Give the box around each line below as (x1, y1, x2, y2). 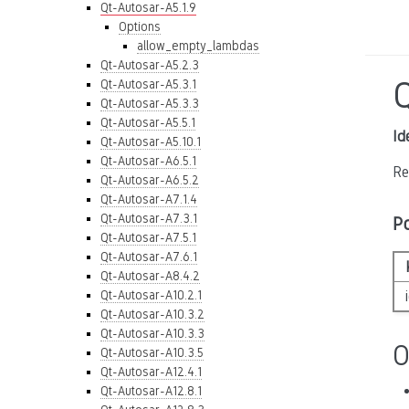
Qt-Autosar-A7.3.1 (100, 211, 197, 225)
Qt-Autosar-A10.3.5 (100, 345, 204, 360)
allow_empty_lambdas (137, 38, 259, 53)
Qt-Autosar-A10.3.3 (100, 326, 204, 341)
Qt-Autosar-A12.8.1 (100, 383, 202, 398)
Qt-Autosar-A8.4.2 (100, 268, 200, 283)
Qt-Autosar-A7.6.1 (100, 249, 197, 264)
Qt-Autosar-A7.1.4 (100, 192, 197, 206)
